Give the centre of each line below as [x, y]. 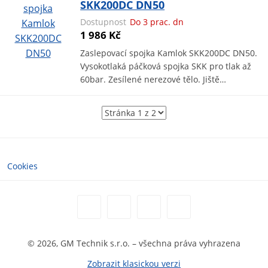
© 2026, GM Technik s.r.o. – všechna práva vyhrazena [134, 243]
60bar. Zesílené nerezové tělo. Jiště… [153, 80]
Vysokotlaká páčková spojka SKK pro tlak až [166, 66]
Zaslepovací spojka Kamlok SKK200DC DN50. [169, 53]
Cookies [22, 166]
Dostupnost [103, 22]
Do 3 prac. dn [156, 22]
